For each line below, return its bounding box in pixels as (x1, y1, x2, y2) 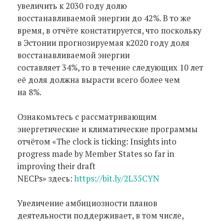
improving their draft (17, 160, 96, 172)
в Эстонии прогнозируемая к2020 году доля (17, 37, 189, 48)
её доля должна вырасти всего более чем (17, 74, 180, 85)
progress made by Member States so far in (17, 148, 174, 159)
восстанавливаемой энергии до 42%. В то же (17, 12, 191, 24)
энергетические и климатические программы (17, 123, 198, 135)
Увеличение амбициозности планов (17, 197, 157, 209)
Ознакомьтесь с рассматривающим (17, 111, 157, 122)
